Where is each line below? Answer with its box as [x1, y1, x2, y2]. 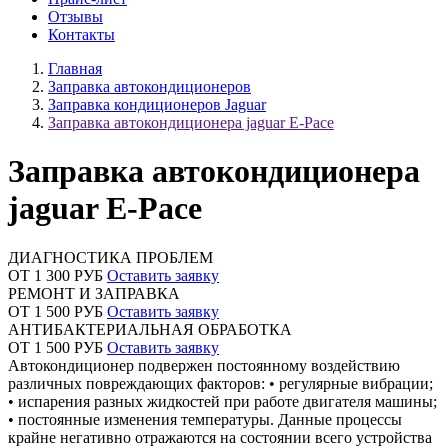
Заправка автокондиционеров [48, 78, 251, 95]
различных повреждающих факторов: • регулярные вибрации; [8, 374, 433, 392]
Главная [48, 60, 102, 77]
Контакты [48, 26, 115, 43]
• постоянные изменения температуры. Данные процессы [8, 410, 402, 428]
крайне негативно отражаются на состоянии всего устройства [8, 428, 432, 446]
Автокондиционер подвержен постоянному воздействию [8, 356, 400, 374]
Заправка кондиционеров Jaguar [48, 96, 266, 113]
